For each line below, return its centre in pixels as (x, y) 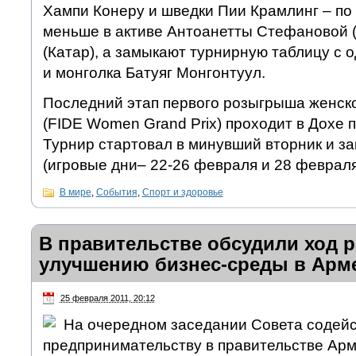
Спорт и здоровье (182, 192)
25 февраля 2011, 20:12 (107, 298)
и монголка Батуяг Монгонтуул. (154, 72)
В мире (75, 192)
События (116, 192)
